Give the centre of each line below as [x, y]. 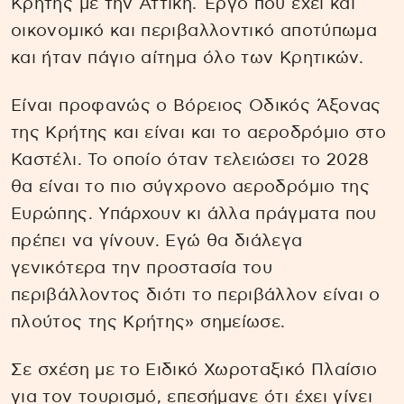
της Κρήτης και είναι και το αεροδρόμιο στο [199, 133]
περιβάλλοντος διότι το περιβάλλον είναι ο [196, 295]
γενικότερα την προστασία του [142, 268]
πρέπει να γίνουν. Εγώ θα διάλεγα [157, 241]
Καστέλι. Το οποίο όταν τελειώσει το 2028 [190, 160]
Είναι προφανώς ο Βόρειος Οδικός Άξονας [196, 106]
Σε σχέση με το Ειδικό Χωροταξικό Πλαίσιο [194, 370]
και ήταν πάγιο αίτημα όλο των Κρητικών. [188, 59]
